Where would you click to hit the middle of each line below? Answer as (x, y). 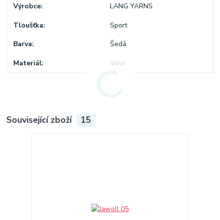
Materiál (28, 63)
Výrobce (27, 6)
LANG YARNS (131, 6)
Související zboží (41, 120)
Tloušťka (28, 25)
